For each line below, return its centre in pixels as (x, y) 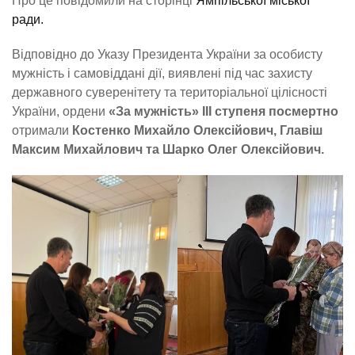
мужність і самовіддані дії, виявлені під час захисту (162, 74)
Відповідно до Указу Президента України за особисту (167, 55)
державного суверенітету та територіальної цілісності (170, 93)
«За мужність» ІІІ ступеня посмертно (223, 112)
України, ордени (60, 112)
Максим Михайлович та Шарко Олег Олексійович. (168, 150)
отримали (42, 131)
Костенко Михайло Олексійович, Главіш (197, 131)
